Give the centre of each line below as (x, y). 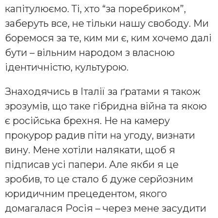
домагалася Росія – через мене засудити (106, 209)
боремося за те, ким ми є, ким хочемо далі (108, 38)
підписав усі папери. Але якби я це (92, 165)
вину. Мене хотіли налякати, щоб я (90, 150)
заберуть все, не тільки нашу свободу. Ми (107, 24)
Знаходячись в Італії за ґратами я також (103, 92)
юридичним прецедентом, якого (86, 194)
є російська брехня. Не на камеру (87, 121)
